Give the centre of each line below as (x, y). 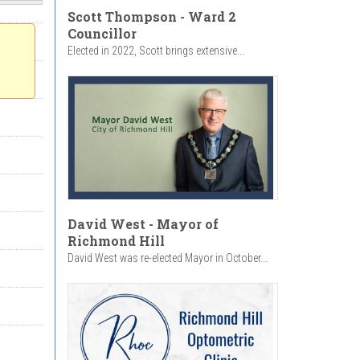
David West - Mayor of (143, 224)
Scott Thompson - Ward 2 (151, 16)
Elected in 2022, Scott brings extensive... (155, 50)
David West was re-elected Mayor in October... (167, 258)
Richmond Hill (116, 241)
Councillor (102, 33)
